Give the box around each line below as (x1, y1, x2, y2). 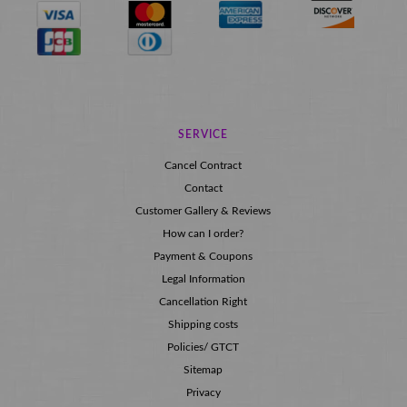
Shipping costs (168, 319, 238, 330)
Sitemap (184, 364, 223, 375)
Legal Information (161, 273, 245, 284)
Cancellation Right (159, 296, 247, 307)
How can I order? (163, 228, 243, 239)
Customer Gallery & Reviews (135, 205, 271, 216)
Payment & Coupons (154, 251, 253, 262)
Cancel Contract (164, 160, 242, 171)
